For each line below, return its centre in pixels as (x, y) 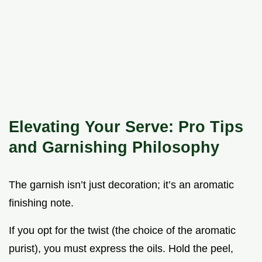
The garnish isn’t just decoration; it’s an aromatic (121, 185)
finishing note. (41, 203)
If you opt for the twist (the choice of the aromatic (122, 230)
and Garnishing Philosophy (114, 147)
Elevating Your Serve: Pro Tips (126, 126)
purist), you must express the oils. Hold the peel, (121, 248)
